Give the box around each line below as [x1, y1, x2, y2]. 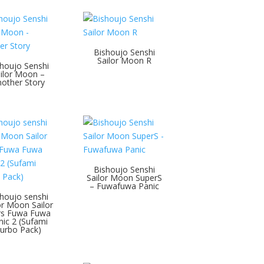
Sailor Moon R [97, 55, 152, 67]
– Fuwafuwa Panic [90, 180, 160, 192]
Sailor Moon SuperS [87, 172, 163, 183]
